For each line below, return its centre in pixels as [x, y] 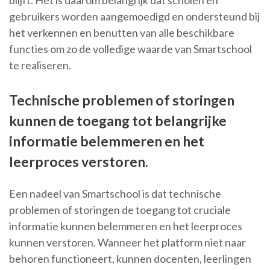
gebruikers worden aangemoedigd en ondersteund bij [134, 17]
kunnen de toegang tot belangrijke [118, 121]
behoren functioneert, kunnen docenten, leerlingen [130, 259]
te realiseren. [40, 65]
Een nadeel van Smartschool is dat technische [115, 194]
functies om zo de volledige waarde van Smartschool [130, 49]
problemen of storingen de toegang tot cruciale [120, 210]
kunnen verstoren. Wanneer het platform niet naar [127, 243]
